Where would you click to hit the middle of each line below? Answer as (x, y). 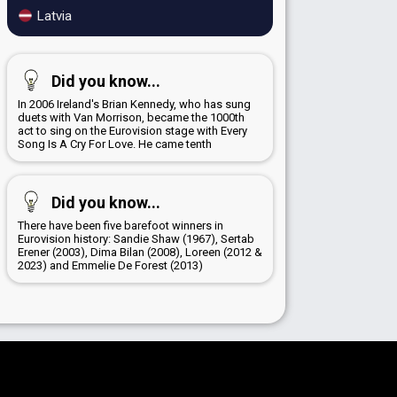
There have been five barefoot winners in (121, 226)
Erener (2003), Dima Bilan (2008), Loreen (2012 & (140, 253)
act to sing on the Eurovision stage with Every (132, 131)
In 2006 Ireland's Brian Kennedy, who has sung (134, 105)
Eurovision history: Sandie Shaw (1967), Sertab (136, 239)
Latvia (53, 16)
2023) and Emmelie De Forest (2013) (110, 266)
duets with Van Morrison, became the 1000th (131, 118)
